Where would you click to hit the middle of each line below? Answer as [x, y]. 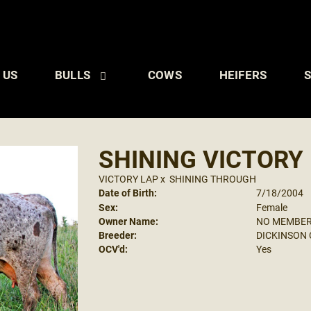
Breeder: [117, 235]
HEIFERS [243, 75]
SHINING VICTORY [201, 159]
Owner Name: [128, 221]
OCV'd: [113, 249]
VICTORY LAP [128, 179]
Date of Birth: [127, 193]
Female [272, 207]
